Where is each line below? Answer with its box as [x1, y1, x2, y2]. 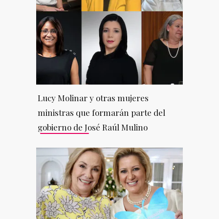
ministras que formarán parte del [37, 107, 165, 118]
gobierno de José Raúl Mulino [37, 121, 148, 132]
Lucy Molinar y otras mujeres [37, 92, 149, 103]
